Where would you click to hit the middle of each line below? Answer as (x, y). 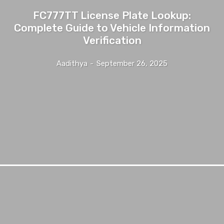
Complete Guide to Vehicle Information (112, 27)
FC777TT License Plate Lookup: (112, 15)
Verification (112, 40)
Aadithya (72, 63)
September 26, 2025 (132, 63)
